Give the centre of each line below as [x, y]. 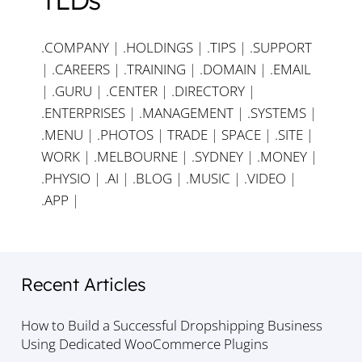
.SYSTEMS [277, 113]
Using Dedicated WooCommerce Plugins [144, 344]
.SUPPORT [281, 48]
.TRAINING [155, 69]
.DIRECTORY [208, 91]
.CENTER [132, 91]
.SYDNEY [217, 157]
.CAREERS [81, 69]
